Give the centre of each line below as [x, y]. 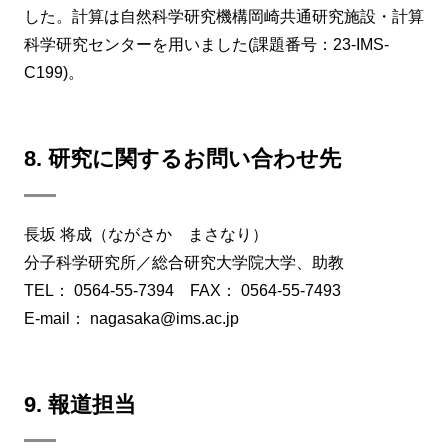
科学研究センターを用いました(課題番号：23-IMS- [206, 45]
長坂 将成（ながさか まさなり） [146, 234]
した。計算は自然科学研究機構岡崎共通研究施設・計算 [224, 17]
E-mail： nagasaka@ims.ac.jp [131, 318]
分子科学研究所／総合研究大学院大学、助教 [184, 262]
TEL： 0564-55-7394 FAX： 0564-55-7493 [182, 290]
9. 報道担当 [80, 404]
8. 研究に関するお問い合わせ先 [193, 159]
